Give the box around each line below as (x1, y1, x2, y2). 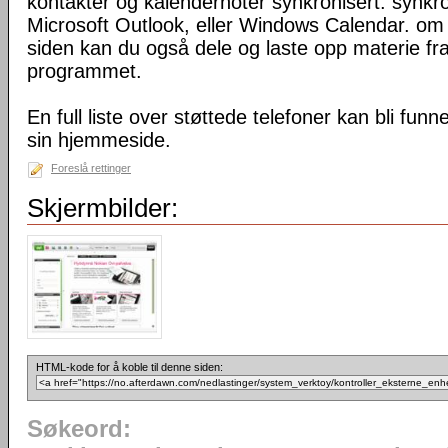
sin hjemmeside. (27, 129, 171, 151)
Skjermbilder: (27, 193, 178, 223)
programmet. (27, 60, 142, 82)
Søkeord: (27, 416, 131, 442)
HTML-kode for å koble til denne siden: (36, 361, 223, 373)
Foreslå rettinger (51, 162, 131, 174)
